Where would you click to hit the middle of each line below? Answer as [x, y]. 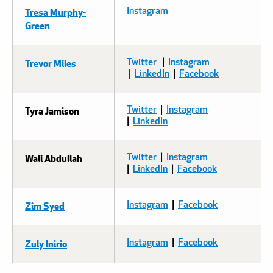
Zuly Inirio [46, 243]
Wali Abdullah [54, 158]
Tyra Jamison [52, 110]
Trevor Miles [51, 63]
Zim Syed [45, 205]
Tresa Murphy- [55, 12]
